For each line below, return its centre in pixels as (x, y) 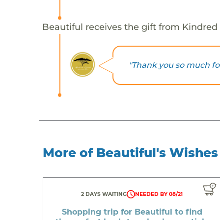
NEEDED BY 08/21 (159, 194)
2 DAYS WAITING (104, 194)
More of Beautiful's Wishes (131, 152)
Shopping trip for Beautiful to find (132, 212)
